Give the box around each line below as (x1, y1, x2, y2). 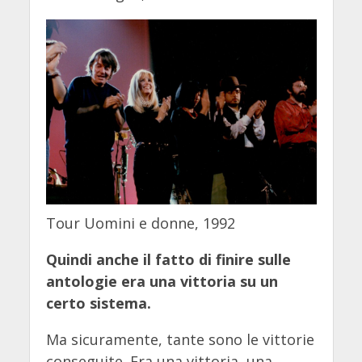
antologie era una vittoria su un (45, 271, 278, 291)
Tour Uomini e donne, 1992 (45, 213, 235, 233)
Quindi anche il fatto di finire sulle (45, 249, 291, 269)
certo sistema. (45, 293, 151, 313)
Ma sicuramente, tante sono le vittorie (45, 329, 314, 349)
